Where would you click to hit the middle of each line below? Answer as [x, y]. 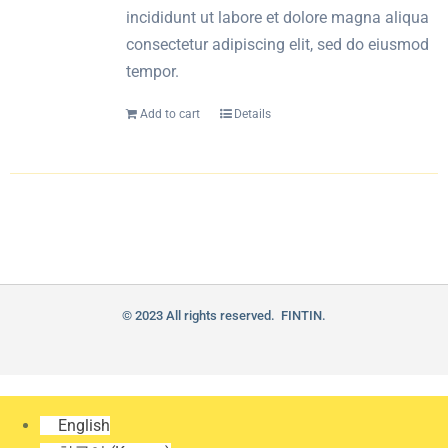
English [84, 425]
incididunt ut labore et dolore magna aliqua [277, 17]
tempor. [152, 71]
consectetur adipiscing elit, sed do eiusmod [277, 44]
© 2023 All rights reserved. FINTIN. [224, 315]
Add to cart [169, 114]
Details [252, 114]
